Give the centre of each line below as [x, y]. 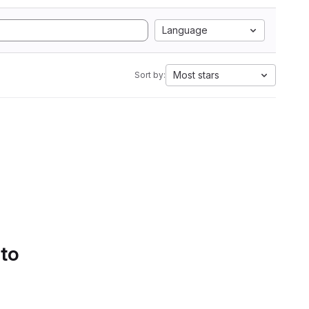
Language [185, 30]
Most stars [196, 75]
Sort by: [150, 75]
